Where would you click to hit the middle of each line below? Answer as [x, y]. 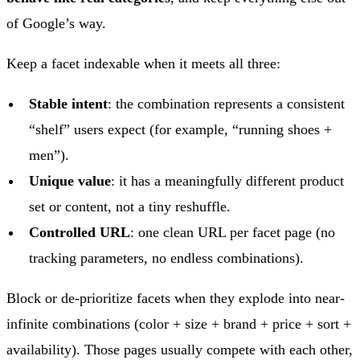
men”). [49, 155]
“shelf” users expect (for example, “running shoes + [180, 130]
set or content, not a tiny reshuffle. [130, 207]
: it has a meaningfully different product [227, 181]
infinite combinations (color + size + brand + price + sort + [179, 324]
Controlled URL [80, 233]
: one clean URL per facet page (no [233, 233]
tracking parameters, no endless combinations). [166, 258]
